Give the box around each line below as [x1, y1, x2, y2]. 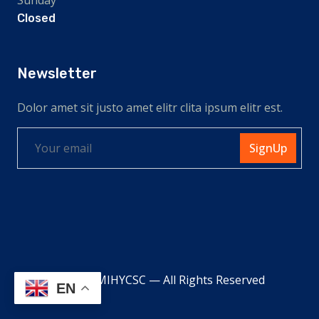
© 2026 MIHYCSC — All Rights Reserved [54, 271, 265, 288]
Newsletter [17, 64, 97, 82]
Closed [17, 11, 56, 25]
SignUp [249, 140, 287, 156]
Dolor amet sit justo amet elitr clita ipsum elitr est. [17, 99, 283, 115]
